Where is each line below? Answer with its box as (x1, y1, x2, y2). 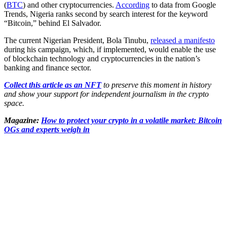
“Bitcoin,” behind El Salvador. (4, 18, 101, 27)
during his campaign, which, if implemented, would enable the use (4, 45, 216, 54)
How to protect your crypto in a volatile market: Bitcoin (41, 116, 222, 125)
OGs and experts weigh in (4, 125, 90, 134)
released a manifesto (150, 35, 215, 45)
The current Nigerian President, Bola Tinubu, (4, 35, 150, 45)
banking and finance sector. (4, 63, 91, 72)
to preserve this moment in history (101, 80, 211, 89)
